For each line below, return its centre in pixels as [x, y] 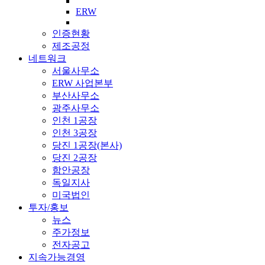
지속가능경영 [57, 257]
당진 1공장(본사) [87, 146]
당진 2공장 [75, 158]
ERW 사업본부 [83, 83]
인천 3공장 [75, 133]
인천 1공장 [75, 121]
